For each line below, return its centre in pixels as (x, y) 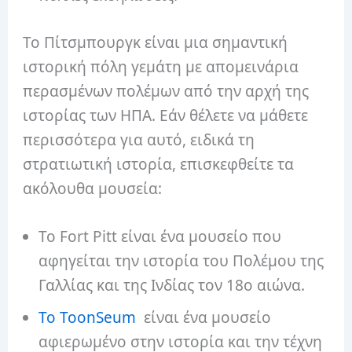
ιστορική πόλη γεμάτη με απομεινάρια (161, 66)
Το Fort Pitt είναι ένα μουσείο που (160, 237)
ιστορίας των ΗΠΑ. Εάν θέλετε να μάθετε (166, 115)
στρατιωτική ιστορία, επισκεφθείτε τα (159, 164)
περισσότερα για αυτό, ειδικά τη (139, 139)
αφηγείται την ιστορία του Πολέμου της (181, 261)
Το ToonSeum (88, 318)
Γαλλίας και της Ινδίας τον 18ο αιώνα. (172, 286)
